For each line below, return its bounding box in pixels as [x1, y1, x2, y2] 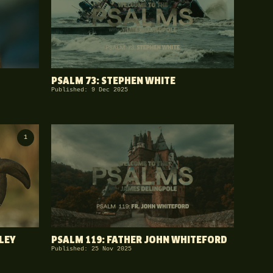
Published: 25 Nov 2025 [51, 246, 132, 252]
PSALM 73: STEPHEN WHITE [51, 77, 175, 87]
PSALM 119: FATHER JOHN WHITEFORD [51, 236, 227, 245]
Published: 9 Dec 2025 [51, 87, 128, 94]
